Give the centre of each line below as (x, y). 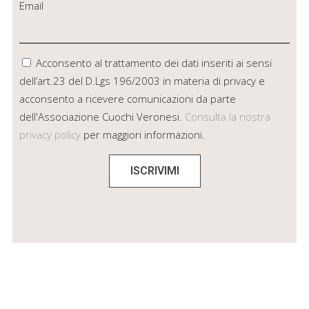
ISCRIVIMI (154, 171)
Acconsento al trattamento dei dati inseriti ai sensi (153, 63)
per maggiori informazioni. (142, 135)
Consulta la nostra (227, 117)
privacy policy (50, 135)
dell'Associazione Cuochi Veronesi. (102, 117)
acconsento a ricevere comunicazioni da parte (127, 99)
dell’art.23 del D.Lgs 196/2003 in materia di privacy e (142, 81)
